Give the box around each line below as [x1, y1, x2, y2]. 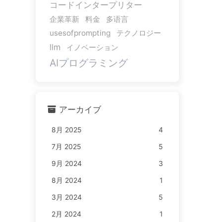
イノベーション [66, 42, 118, 52]
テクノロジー [116, 28, 161, 38]
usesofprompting [49, 28, 111, 38]
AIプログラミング [49, 56, 128, 69]
